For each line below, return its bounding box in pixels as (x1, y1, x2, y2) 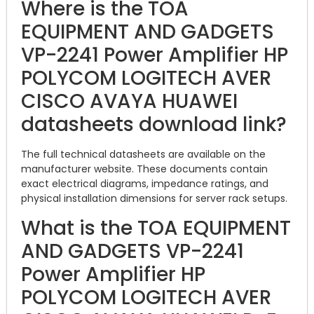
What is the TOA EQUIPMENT (21, 214, 291, 242)
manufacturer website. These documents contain (21, 162, 268, 177)
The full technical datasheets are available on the (21, 147, 266, 162)
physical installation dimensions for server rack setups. (21, 191, 287, 206)
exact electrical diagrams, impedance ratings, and (21, 177, 268, 191)
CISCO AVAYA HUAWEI (21, 88, 238, 116)
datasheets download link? (21, 111, 287, 139)
